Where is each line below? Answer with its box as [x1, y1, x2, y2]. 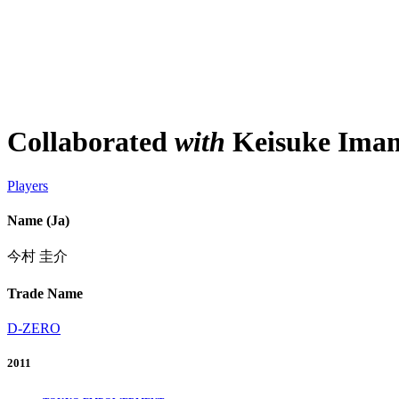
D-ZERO [7, 320, 61, 336]
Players [7, 177, 48, 193]
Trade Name [7, 285, 83, 301]
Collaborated [7, 126, 175, 159]
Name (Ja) [7, 213, 69, 229]
